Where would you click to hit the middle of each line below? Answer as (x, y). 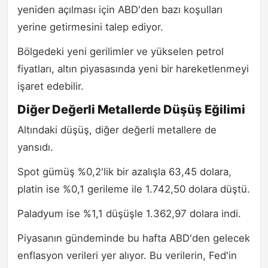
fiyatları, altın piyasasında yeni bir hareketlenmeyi (133, 69)
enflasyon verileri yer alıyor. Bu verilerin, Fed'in (127, 256)
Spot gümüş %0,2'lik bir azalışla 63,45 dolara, (124, 172)
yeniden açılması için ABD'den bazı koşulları (120, 10)
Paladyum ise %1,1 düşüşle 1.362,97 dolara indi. (129, 214)
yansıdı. (35, 147)
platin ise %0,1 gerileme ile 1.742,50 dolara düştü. (134, 189)
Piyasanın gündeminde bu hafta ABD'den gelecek (134, 238)
